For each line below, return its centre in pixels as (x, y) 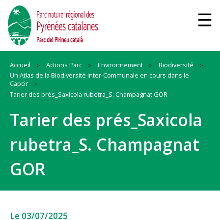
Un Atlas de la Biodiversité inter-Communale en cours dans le (99, 75)
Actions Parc (64, 65)
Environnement (120, 65)
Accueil (20, 65)
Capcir (19, 84)
